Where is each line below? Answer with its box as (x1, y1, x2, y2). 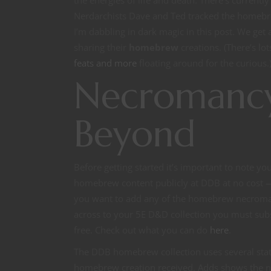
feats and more (74, 57, 137, 70)
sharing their (74, 41, 129, 54)
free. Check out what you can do (74, 224, 210, 237)
